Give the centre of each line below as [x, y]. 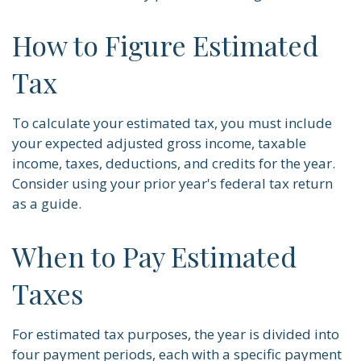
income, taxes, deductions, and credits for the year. [174, 164]
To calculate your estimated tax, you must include [172, 123]
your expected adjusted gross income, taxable [159, 143]
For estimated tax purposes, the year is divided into [176, 334]
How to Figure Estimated [165, 46]
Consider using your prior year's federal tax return [172, 184]
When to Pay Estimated [154, 257]
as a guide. [47, 204]
